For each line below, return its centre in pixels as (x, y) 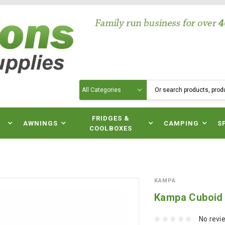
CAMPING (182, 123)
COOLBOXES (111, 128)
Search (91, 85)
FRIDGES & (111, 118)
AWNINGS (40, 123)
